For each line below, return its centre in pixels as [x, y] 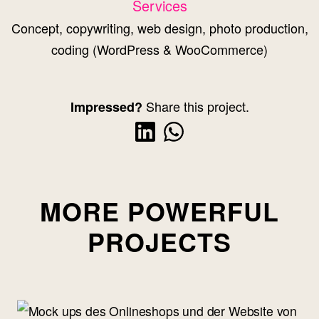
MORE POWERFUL [159, 211]
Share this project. [195, 106]
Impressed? [106, 106]
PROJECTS [159, 241]
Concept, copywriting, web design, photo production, [159, 27]
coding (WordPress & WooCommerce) [159, 49]
